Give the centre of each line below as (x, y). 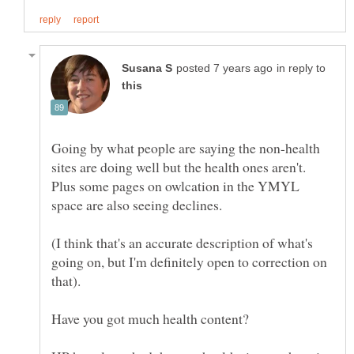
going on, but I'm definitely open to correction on (189, 261)
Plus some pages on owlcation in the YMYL (175, 185)
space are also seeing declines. (137, 204)
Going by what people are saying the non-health (186, 147)
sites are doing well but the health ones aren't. (179, 166)
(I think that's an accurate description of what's (182, 242)
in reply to (301, 68)
